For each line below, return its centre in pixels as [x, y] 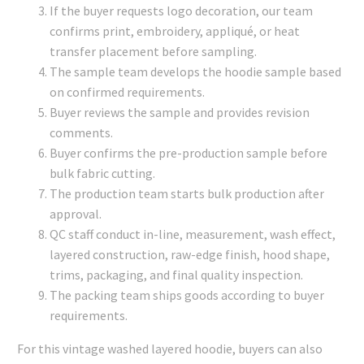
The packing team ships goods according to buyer [187, 295]
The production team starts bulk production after [187, 193]
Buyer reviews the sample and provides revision [180, 112]
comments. [81, 132]
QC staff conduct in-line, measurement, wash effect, [193, 234]
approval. [76, 213]
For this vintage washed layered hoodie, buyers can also [170, 348]
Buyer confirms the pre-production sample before [188, 152]
